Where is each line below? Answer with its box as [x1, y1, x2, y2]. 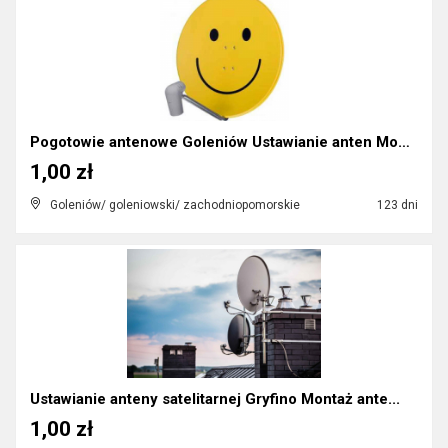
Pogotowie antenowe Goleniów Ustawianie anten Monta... [398, 133, 410, 151]
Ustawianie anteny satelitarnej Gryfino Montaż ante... [30, 390, 400, 408]
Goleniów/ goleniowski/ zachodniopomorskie [50, 198, 300, 212]
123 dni [374, 198, 418, 212]
